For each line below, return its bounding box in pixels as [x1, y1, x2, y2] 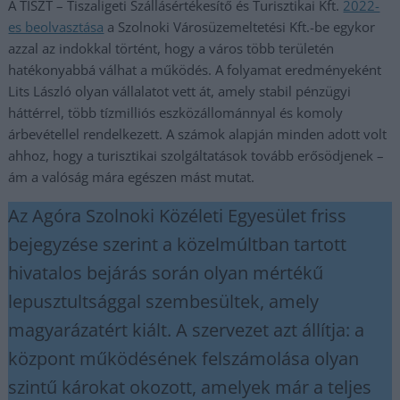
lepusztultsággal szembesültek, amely [8, 289, 320, 313]
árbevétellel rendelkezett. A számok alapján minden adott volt [8, 125, 387, 143]
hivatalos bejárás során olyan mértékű [8, 261, 324, 285]
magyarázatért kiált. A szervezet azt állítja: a [8, 318, 365, 342]
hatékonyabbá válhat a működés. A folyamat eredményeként [8, 61, 382, 79]
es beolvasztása [8, 18, 104, 36]
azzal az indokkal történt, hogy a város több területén [8, 39, 335, 57]
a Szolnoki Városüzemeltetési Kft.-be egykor [104, 18, 376, 36]
